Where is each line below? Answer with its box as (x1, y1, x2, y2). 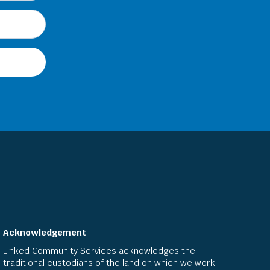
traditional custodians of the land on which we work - (2, 257, 222, 269)
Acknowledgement (2, 227, 86, 239)
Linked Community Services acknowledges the (2, 245, 195, 257)
